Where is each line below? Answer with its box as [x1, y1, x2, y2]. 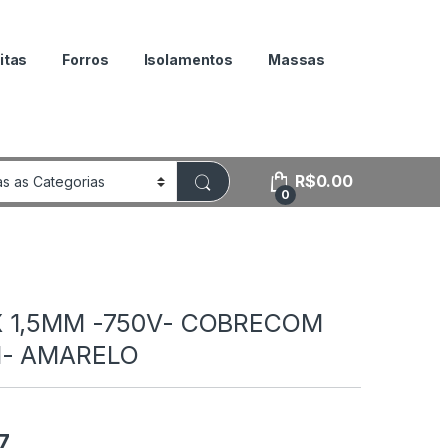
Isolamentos [143, 50, 233, 68]
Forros [62, 50, 109, 68]
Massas [267, 50, 326, 68]
